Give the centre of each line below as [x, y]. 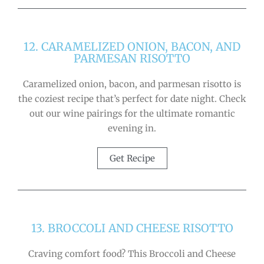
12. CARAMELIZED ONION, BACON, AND [132, 46]
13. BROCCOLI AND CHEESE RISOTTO [132, 228]
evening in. [132, 128]
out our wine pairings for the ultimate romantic [132, 113]
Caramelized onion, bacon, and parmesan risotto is [132, 84]
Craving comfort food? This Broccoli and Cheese [132, 253]
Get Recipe [132, 158]
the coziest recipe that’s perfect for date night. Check [132, 98]
